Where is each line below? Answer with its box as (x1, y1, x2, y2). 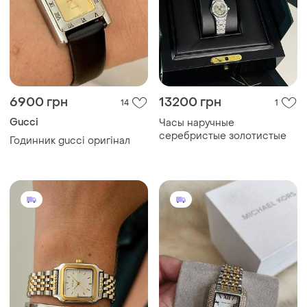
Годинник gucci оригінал (10, 134, 130, 148)
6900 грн (10, 95, 68, 111)
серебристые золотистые (159, 130, 286, 143)
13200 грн (159, 95, 221, 111)
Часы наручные (159, 116, 234, 130)
